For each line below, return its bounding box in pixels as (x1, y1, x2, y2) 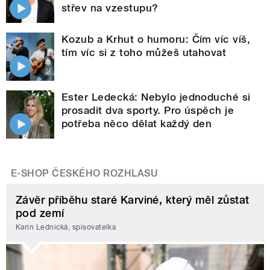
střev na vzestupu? (61, 1, 159, 14)
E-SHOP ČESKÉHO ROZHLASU (11, 167, 159, 179)
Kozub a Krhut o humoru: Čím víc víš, (61, 33, 251, 45)
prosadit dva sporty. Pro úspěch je (61, 104, 234, 116)
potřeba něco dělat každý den (61, 117, 212, 130)
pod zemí (16, 206, 64, 219)
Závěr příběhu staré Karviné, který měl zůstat (16, 193, 250, 206)
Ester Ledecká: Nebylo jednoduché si (61, 90, 251, 103)
